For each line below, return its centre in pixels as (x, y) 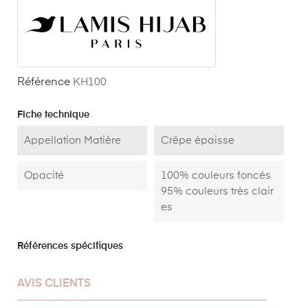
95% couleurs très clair (217, 192)
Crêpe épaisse (198, 141)
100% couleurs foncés (216, 176)
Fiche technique (53, 115)
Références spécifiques (70, 246)
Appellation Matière (73, 141)
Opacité (44, 176)
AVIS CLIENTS (54, 284)
